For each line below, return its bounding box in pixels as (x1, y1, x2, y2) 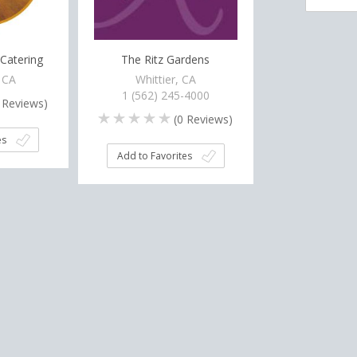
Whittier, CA (135, 72, 196, 87)
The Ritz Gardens (121, 51, 210, 67)
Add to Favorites (116, 149, 192, 163)
